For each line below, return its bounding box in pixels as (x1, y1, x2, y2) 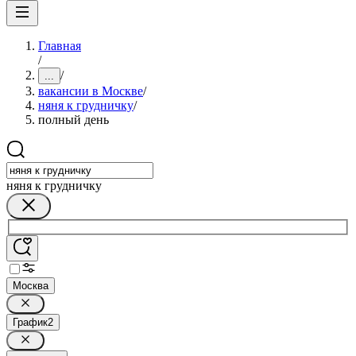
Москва (13, 279, 48, 292)
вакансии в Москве (38, 84, 143, 98)
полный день (38, 113, 109, 126)
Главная (38, 39, 81, 52)
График (13, 315, 48, 328)
